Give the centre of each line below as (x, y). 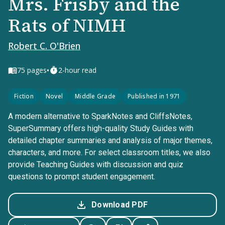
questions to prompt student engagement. (82, 177)
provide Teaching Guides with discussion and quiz (96, 164)
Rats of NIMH (67, 25)
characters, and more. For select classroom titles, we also (109, 152)
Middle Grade (95, 96)
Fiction (24, 96)
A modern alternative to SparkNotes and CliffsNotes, (100, 116)
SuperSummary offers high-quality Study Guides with (101, 128)
